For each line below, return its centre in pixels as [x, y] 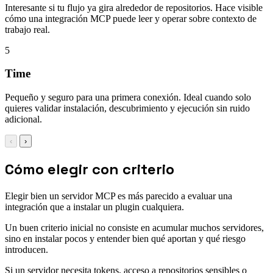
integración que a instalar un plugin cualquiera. [94, 207]
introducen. [27, 249]
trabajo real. [27, 29]
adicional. [23, 119]
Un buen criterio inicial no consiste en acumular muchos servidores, [134, 227]
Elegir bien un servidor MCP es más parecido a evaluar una [119, 196]
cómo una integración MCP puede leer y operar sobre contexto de [131, 18]
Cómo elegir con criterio [90, 169]
